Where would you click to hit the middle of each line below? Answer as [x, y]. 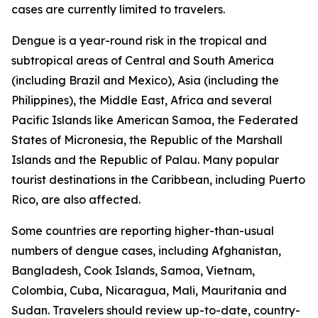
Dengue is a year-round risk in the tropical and [139, 40]
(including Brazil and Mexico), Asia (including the [145, 80]
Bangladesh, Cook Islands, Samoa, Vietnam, [133, 270]
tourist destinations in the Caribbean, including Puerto [158, 180]
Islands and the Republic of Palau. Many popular [145, 160]
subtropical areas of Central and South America [143, 60]
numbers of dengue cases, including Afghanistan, [146, 251]
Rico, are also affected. [76, 199]
